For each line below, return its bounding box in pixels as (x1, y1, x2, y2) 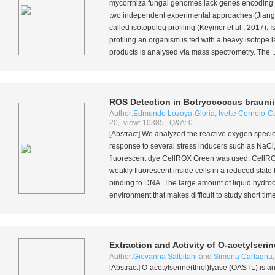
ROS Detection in (109, 97, 184, 107)
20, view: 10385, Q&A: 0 (109, 118, 193, 127)
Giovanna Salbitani (133, 252, 197, 261)
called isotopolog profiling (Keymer (109, 23, 227, 32)
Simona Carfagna (214, 252, 273, 261)
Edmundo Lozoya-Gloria (133, 109, 215, 118)
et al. (227, 23, 243, 32)
